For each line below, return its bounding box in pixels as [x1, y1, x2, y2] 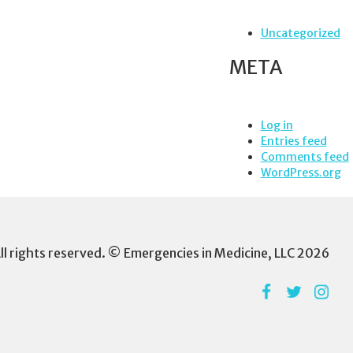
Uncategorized [260, 26, 340, 40]
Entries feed [260, 134, 327, 148]
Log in [260, 118, 293, 132]
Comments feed [260, 150, 349, 164]
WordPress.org [260, 165, 341, 180]
